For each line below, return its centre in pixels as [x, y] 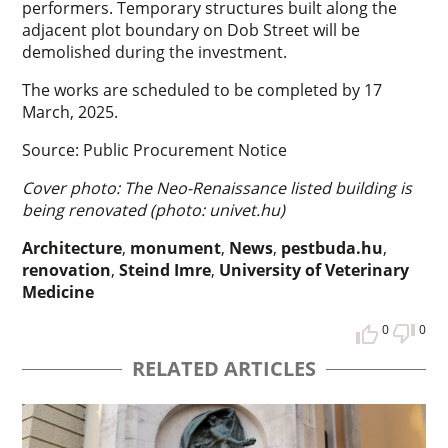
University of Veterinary [314, 269]
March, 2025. [72, 111]
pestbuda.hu [332, 247]
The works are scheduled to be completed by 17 [202, 89]
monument [176, 247]
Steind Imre [165, 269]
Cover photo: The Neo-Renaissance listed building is [217, 187]
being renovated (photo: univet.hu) [154, 209]
